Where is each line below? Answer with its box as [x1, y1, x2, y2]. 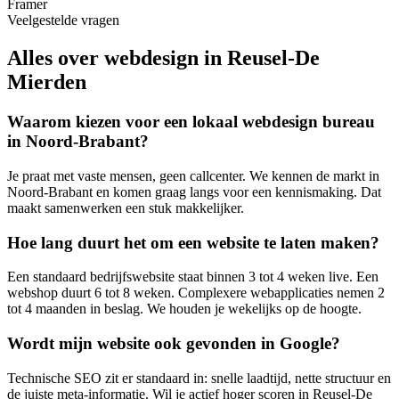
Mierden [7, 70, 86, 94]
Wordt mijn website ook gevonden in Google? [7, 334, 340, 354]
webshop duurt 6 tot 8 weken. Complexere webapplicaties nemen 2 [7, 285, 385, 301]
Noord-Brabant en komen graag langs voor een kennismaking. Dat [7, 183, 381, 199]
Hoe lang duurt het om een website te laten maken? [7, 232, 379, 252]
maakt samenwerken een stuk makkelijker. [7, 199, 244, 216]
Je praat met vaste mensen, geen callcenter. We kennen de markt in [7, 167, 379, 183]
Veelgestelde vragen [7, 12, 119, 28]
